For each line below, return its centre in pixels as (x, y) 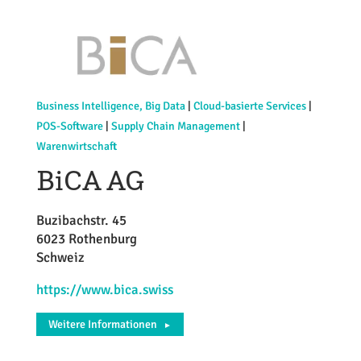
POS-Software (69, 126)
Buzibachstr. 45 (81, 220)
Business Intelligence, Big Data (110, 106)
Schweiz (60, 257)
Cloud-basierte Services (249, 106)
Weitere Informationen (102, 324)
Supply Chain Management (175, 126)
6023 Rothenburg (86, 239)
